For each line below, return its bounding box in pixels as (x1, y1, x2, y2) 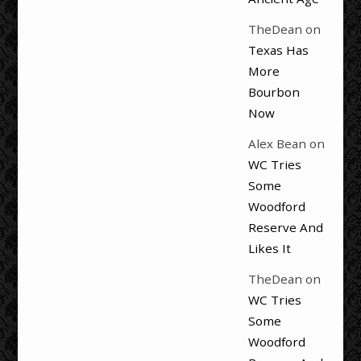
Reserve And (247, 219, 323, 236)
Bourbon (247, 83, 300, 100)
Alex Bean (247, 135, 306, 152)
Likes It (247, 240, 291, 257)
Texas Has (247, 41, 309, 58)
